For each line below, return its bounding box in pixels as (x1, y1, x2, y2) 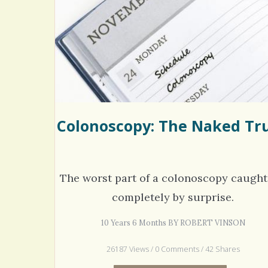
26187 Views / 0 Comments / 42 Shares (106, 243, 240, 254)
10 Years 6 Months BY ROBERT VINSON (100, 217, 245, 227)
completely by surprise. (112, 190, 234, 204)
